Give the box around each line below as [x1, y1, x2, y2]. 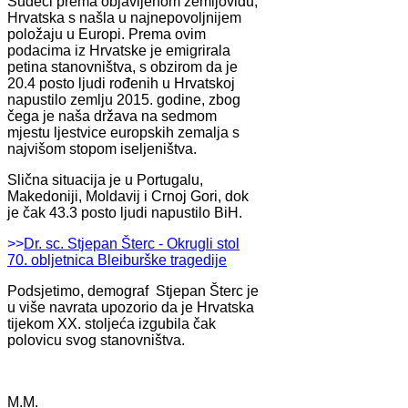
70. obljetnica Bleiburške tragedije [7, 251, 227, 268]
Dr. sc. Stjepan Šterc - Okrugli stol [24, 235, 240, 251]
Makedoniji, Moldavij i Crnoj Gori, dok [7, 188, 249, 204]
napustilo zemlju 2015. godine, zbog [7, 91, 240, 107]
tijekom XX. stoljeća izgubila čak [7, 315, 216, 331]
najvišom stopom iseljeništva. [7, 140, 197, 157]
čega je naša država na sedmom [7, 107, 217, 124]
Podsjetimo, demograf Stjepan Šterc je [7, 282, 259, 299]
